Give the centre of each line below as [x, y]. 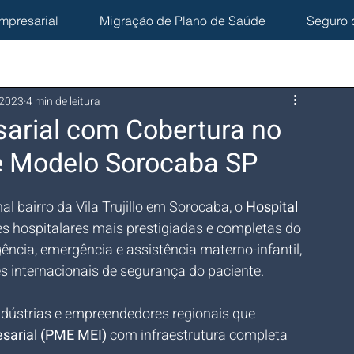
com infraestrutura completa [199, 335]
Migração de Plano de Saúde [183, 21]
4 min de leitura [63, 101]
